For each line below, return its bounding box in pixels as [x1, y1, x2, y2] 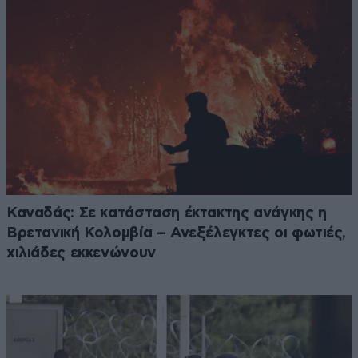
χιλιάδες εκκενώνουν [6, 245, 156, 261]
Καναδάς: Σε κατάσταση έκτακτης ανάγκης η [6, 205, 327, 221]
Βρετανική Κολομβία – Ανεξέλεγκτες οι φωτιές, [6, 225, 346, 241]
